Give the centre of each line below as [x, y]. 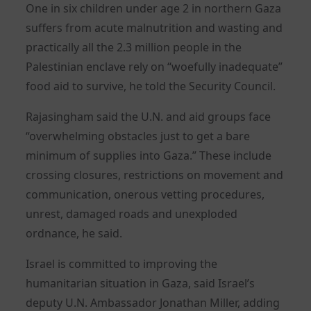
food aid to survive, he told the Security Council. [151, 86]
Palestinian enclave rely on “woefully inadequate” [154, 66]
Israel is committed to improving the [122, 263]
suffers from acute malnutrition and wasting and [154, 27]
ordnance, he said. [74, 233]
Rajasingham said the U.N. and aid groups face [149, 116]
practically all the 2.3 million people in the [134, 47]
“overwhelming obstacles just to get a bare [138, 136]
